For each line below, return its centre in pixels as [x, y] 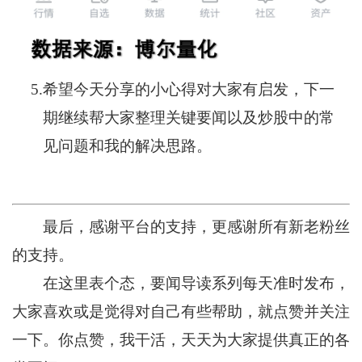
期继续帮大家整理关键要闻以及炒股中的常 [189, 117]
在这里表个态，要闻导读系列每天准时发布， [181, 283]
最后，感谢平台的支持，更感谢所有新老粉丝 [181, 226]
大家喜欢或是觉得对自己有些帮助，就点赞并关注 [181, 311]
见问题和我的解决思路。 [128, 145]
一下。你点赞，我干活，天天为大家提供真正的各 [181, 339]
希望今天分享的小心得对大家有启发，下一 [189, 89]
